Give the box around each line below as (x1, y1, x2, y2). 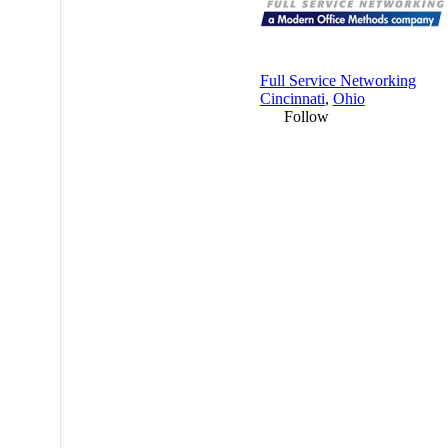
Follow (283, 108, 329, 126)
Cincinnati (259, 90, 325, 108)
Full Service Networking (259, 72, 416, 90)
